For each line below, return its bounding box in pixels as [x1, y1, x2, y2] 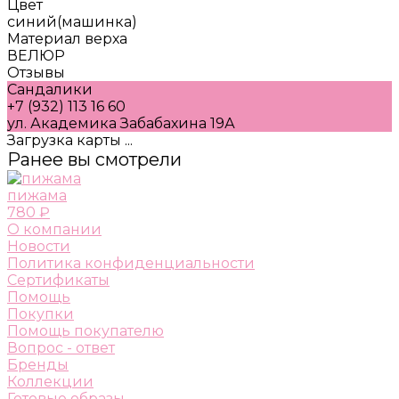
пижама [7, 186, 67, 204]
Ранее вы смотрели [7, 148, 182, 170]
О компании [7, 220, 102, 238]
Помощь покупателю [7, 322, 164, 339]
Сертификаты [7, 271, 110, 289]
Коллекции [7, 372, 94, 390]
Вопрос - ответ [7, 338, 115, 356]
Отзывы [7, 63, 65, 81]
